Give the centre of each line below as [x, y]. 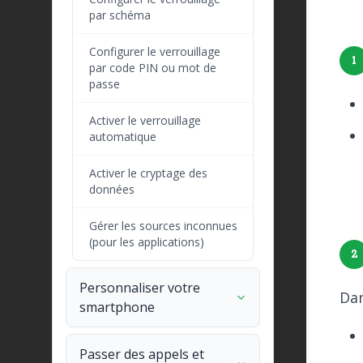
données [112, 189]
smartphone [117, 307]
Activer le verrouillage [145, 120]
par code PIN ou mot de [153, 68]
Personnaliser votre [140, 288]
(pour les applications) [147, 242]
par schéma [120, 15]
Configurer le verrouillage [155, 51]
